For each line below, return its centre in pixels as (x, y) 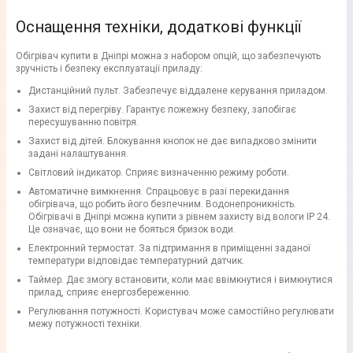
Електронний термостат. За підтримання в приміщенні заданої (169, 249)
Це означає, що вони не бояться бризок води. (132, 230)
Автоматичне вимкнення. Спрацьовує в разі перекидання (159, 192)
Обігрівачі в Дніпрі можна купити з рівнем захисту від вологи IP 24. (179, 217)
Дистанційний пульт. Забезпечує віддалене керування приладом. (178, 91)
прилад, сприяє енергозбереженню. (110, 293)
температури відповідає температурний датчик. (136, 261)
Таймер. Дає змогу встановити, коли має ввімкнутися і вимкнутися (180, 280)
